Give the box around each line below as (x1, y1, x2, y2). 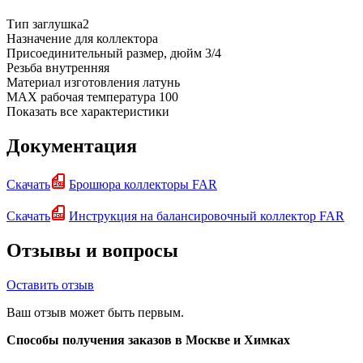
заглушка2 (32, 17, 89, 32)
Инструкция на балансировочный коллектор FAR (69, 208, 344, 223)
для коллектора (75, 32, 158, 46)
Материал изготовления (6, 75, 139, 90)
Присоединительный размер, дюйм (6, 46, 202, 61)
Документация (6, 135, 137, 156)
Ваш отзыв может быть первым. (6, 305, 184, 319)
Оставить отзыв (6, 277, 94, 292)
